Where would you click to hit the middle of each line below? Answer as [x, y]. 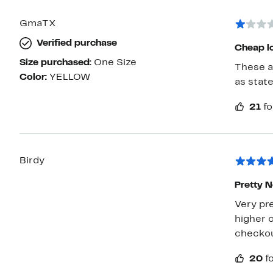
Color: [34, 78]
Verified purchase [77, 44]
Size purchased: [57, 63]
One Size [115, 63]
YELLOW [70, 78]
